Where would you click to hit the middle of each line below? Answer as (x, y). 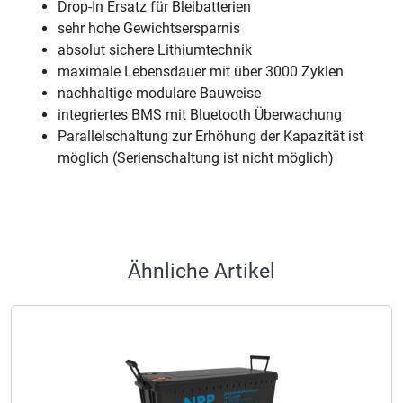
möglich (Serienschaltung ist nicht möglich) (196, 158)
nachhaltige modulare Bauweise (159, 93)
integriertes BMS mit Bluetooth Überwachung (200, 115)
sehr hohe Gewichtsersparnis (149, 28)
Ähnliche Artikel (201, 271)
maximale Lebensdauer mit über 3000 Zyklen (201, 72)
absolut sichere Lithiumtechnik (155, 50)
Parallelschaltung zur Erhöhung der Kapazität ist (210, 136)
